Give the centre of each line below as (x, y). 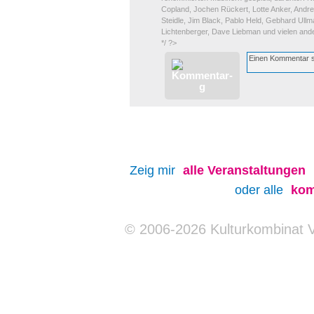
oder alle (261, 190)
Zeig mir (154, 170)
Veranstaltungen (257, 170)
